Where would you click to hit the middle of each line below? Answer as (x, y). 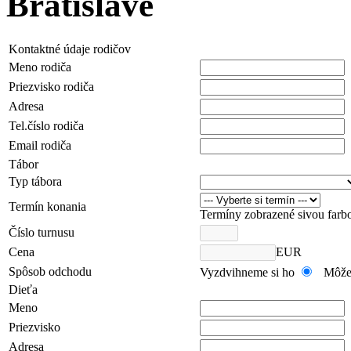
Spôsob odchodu (50, 271)
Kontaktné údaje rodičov (70, 49)
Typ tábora (35, 181)
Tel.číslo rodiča (46, 125)
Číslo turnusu (42, 232)
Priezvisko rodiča (51, 86)
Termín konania (47, 206)
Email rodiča (40, 145)
